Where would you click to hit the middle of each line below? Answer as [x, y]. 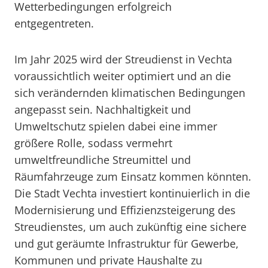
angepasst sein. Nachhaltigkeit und [103, 109]
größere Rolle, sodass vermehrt [93, 143]
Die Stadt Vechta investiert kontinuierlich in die [132, 193]
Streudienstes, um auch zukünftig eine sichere [130, 227]
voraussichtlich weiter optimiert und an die [123, 76]
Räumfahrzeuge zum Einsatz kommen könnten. [133, 176]
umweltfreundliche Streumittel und [103, 160]
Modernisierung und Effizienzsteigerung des [125, 210]
